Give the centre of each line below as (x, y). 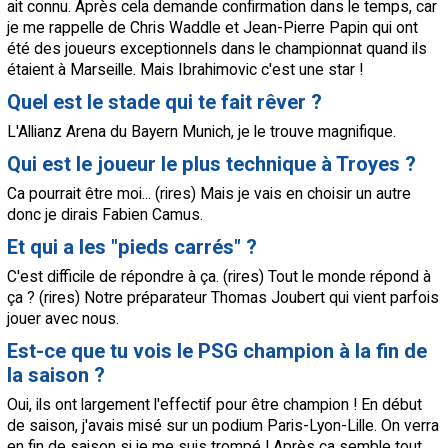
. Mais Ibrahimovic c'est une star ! (248, 70)
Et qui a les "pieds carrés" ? (132, 247)
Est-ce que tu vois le (102, 351)
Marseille (101, 70)
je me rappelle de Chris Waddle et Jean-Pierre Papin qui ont (212, 28)
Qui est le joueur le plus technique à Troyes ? (211, 164)
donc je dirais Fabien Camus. (105, 215)
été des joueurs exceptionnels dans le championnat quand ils (217, 49)
